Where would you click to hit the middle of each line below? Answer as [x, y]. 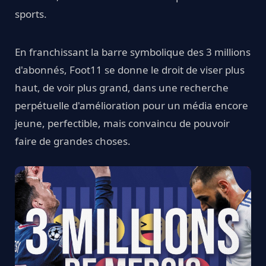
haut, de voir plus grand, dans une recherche [122, 88]
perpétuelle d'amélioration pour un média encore [132, 106]
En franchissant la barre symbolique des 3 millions [133, 52]
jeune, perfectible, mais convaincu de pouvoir [122, 123]
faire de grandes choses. [73, 141]
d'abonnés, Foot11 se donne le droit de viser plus [130, 70]
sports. [31, 14]
